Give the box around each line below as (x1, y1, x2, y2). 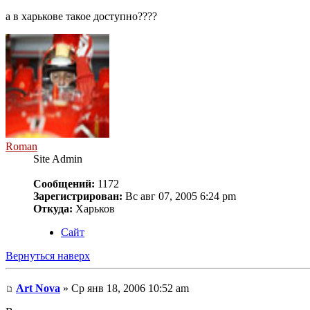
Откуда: (33, 203, 73, 215)
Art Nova (16, 282, 60, 294)
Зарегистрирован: (33, 190, 122, 203)
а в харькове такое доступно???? (6, 10, 157, 23)
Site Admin (33, 153, 82, 165)
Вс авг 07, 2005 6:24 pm (122, 190, 236, 203)
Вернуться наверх (6, 250, 90, 262)
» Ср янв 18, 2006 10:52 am (60, 282, 189, 294)
